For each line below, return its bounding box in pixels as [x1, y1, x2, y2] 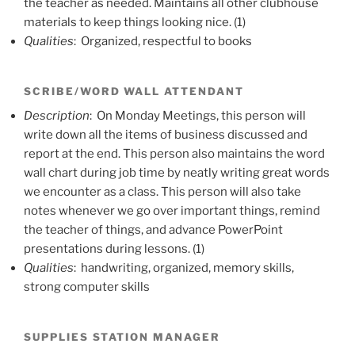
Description [24, 109, 90, 124]
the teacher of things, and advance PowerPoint [24, 223, 283, 238]
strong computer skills [24, 280, 150, 295]
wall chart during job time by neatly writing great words [24, 166, 330, 181]
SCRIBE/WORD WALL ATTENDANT [24, 85, 244, 98]
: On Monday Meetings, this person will [90, 109, 306, 124]
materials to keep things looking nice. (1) [24, 15, 246, 30]
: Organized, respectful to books [74, 34, 252, 49]
